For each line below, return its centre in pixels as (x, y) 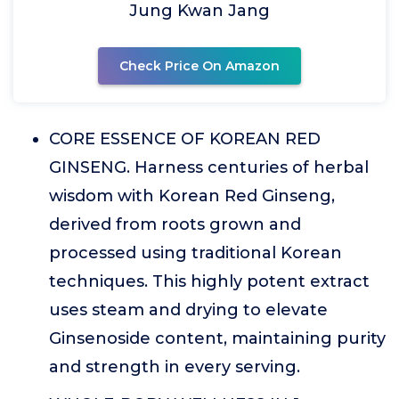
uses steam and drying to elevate (188, 310)
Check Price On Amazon (199, 66)
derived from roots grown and (175, 224)
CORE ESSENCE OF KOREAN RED (185, 139)
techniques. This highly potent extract (209, 281)
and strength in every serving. (175, 367)
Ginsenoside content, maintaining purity (217, 338)
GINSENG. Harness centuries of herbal (209, 167)
